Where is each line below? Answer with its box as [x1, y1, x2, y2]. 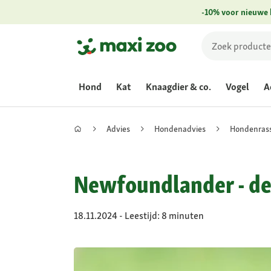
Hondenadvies [154, 123, 206, 134]
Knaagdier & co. [146, 80, 211, 93]
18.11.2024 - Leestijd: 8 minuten [74, 209, 204, 222]
